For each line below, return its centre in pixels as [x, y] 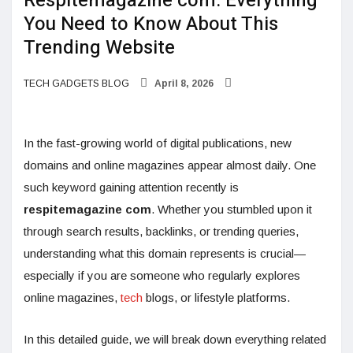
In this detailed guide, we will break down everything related [175, 340]
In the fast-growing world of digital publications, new [158, 143]
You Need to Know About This [151, 24]
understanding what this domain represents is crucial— [165, 254]
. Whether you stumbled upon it [232, 210]
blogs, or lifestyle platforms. [216, 298]
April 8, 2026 [183, 84]
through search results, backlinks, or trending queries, [161, 232]
